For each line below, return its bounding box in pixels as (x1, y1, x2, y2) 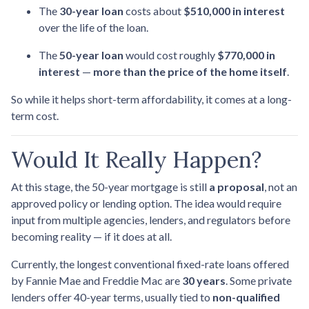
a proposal (209, 179, 264, 193)
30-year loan (59, 3, 123, 17)
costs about (123, 3, 183, 17)
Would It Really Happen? (11, 145, 261, 174)
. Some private (226, 273, 292, 287)
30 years (182, 273, 226, 287)
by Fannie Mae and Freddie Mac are (11, 273, 182, 287)
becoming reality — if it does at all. (11, 229, 172, 243)
